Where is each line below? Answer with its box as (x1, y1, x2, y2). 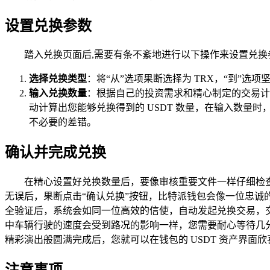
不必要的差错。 (29, 117, 96, 128)
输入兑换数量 (29, 88, 87, 99)
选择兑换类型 (29, 74, 87, 84)
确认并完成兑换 (5, 145, 106, 161)
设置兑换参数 (5, 17, 92, 34)
